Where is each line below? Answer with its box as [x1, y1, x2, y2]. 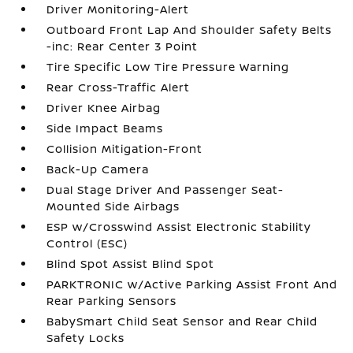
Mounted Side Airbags [46, 198, 180, 214]
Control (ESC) [46, 235, 128, 251]
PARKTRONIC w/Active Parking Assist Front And [46, 276, 338, 292]
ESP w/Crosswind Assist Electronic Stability [46, 218, 312, 234]
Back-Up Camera [46, 161, 150, 176]
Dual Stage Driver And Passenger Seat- [46, 181, 284, 197]
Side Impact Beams [46, 120, 164, 136]
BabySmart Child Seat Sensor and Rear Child [46, 313, 318, 329]
